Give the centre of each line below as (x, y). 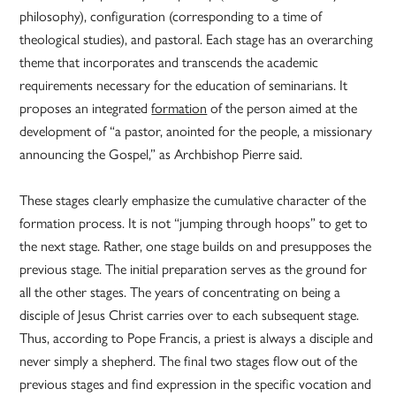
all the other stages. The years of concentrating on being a (180, 292)
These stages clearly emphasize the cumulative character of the (193, 200)
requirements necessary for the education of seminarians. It (184, 85)
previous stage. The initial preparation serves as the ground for (194, 269)
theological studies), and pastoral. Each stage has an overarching (197, 39)
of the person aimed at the (282, 108)
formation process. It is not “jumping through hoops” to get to (194, 223)
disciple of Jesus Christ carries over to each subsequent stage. (190, 315)
